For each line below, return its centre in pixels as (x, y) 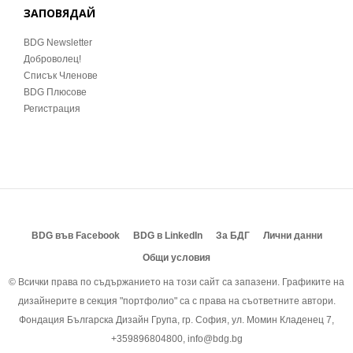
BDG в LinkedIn (167, 236)
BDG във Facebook (75, 236)
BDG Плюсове (55, 92)
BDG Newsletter (58, 43)
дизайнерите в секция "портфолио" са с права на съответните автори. (176, 301)
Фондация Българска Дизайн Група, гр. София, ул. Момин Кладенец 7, (176, 320)
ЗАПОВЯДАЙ (59, 13)
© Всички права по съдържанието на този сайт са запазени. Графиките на (176, 282)
